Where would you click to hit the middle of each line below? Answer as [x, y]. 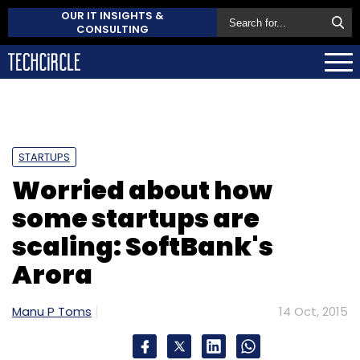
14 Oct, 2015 [313, 311]
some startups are [136, 218]
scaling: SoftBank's [143, 246]
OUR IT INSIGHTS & [112, 16]
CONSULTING [112, 29]
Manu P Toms [52, 311]
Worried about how [142, 190]
